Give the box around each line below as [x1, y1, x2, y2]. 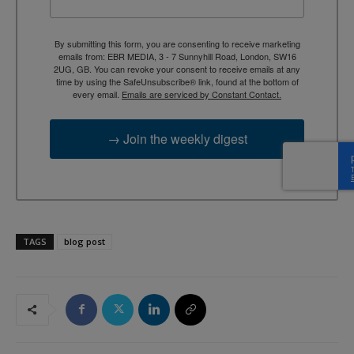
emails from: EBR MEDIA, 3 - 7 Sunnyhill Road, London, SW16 [58, 50, 296, 63]
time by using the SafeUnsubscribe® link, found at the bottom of [55, 75, 299, 88]
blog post [64, 235, 105, 247]
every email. [73, 88, 122, 101]
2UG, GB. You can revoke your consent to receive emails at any [54, 62, 300, 76]
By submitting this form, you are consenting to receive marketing [54, 37, 300, 51]
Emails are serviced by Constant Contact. [122, 88, 281, 101]
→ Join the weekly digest [107, 130, 247, 149]
